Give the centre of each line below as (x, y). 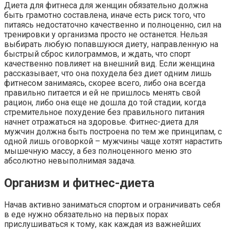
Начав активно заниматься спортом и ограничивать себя (112, 205)
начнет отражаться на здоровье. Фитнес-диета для (101, 122)
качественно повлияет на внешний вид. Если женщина (109, 63)
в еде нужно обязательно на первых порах (86, 215)
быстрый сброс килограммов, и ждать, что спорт (97, 54)
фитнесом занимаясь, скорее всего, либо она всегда (105, 83)
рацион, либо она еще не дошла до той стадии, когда (105, 102)
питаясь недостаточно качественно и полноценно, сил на (113, 25)
